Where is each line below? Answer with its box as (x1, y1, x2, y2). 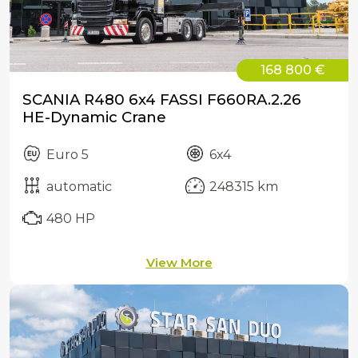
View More (145, 255, 213, 271)
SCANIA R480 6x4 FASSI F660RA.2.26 (22, 90, 301, 109)
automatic (46, 179, 112, 195)
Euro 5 (46, 147, 89, 163)
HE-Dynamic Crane (22, 108, 166, 127)
